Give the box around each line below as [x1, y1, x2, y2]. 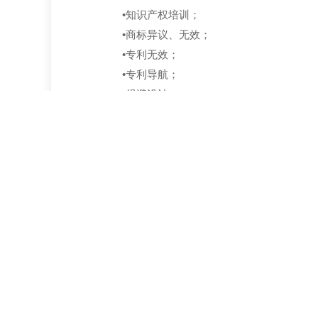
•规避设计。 [122, 88, 179, 100]
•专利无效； [122, 48, 179, 60]
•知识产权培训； [122, 9, 200, 21]
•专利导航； [122, 68, 179, 80]
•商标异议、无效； [122, 28, 211, 40]
